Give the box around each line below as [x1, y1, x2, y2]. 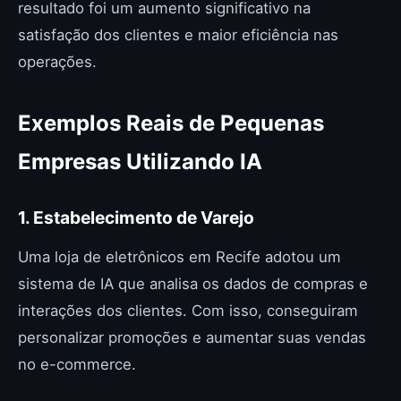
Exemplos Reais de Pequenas [18, 110, 324, 136]
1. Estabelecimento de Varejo [18, 207, 254, 228]
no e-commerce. [18, 355, 136, 373]
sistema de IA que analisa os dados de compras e [18, 275, 368, 293]
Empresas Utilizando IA [18, 149, 262, 175]
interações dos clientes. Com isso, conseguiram [18, 302, 358, 320]
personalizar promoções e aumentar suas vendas [18, 328, 366, 346]
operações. [18, 53, 97, 71]
